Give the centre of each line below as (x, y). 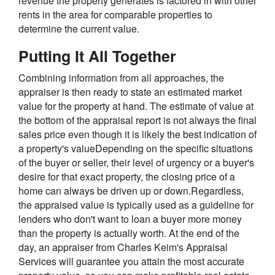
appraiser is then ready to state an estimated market (130, 92)
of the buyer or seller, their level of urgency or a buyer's (136, 163)
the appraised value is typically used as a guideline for (136, 205)
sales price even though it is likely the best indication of (137, 134)
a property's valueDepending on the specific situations (136, 149)
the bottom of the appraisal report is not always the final (137, 120)
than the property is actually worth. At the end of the (129, 233)
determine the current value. (79, 29)
